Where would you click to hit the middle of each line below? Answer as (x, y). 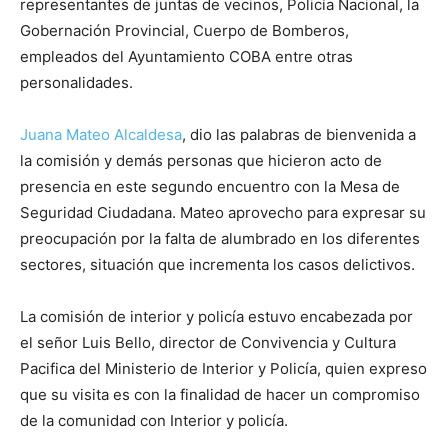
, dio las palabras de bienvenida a (299, 134)
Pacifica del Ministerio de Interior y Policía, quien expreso (223, 368)
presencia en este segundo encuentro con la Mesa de (210, 186)
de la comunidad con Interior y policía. (154, 420)
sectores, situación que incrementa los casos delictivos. (217, 264)
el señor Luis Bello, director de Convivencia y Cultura (208, 342)
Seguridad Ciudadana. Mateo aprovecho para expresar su (223, 212)
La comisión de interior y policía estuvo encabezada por (216, 316)
